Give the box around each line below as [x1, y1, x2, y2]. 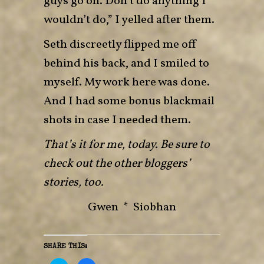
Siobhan [133, 199, 176, 216]
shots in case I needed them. [44, 111, 191, 128]
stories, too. [44, 174, 106, 191]
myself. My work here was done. [44, 74, 210, 91]
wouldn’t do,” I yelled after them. [44, 11, 214, 28]
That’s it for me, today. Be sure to [44, 136, 210, 153]
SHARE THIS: [44, 243, 87, 250]
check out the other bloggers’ [44, 155, 190, 172]
